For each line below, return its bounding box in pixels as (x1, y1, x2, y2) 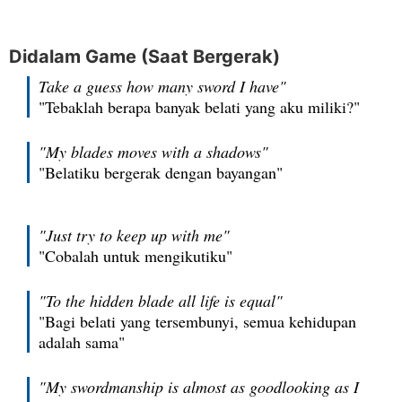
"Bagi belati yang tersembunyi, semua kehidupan (39, 310, 356, 332)
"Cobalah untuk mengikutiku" (39, 245, 232, 267)
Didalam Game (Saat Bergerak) (9, 46, 280, 67)
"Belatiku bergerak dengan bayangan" (39, 162, 283, 183)
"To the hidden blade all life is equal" (39, 290, 283, 311)
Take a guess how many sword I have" (39, 75, 286, 97)
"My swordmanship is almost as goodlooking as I (39, 376, 359, 398)
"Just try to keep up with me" (39, 224, 230, 246)
